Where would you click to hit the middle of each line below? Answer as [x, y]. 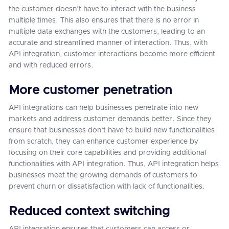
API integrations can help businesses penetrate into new [104, 108]
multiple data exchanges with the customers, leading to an [107, 32]
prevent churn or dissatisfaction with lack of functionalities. [108, 187]
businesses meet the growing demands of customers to [103, 175]
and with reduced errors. [52, 65]
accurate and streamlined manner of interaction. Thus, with [108, 43]
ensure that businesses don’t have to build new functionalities [112, 130]
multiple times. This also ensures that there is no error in [104, 20]
